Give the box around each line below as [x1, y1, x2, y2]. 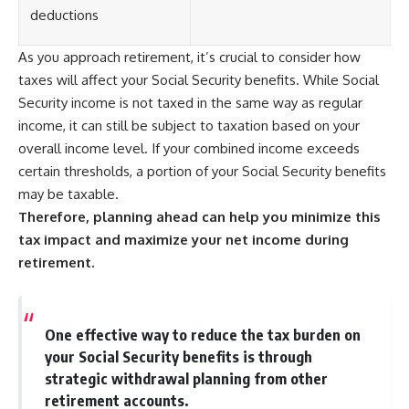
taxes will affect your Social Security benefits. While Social [18, 70, 379, 89]
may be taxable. [18, 184, 119, 203]
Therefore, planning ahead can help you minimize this [18, 207, 381, 225]
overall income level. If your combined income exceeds [18, 139, 360, 157]
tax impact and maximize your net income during [18, 230, 349, 248]
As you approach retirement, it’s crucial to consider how [18, 47, 361, 66]
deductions [30, 5, 99, 24]
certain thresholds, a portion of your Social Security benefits [18, 162, 386, 180]
